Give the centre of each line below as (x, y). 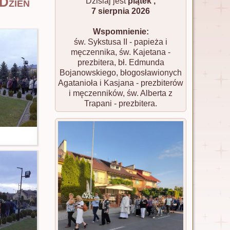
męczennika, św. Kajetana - (121, 52)
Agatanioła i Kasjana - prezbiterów (121, 83)
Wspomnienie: (121, 32)
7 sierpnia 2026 (121, 11)
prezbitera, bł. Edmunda (121, 62)
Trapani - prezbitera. (121, 103)
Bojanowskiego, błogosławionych (121, 73)
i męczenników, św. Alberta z (121, 93)
